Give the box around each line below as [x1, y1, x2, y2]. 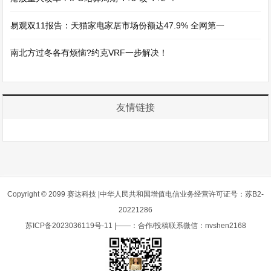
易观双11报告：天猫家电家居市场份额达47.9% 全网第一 [10, 21, 225, 30]
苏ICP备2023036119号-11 [25, 221, 113, 230]
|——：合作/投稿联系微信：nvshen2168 [112, 221, 246, 230]
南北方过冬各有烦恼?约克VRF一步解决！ [10, 48, 168, 57]
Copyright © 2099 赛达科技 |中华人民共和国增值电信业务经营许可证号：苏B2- [7, 190, 264, 198]
